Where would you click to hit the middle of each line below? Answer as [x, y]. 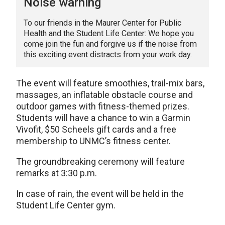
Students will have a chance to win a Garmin [103, 118]
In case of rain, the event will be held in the [100, 194]
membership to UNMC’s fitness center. [93, 141]
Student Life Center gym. [66, 205]
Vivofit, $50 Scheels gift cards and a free [96, 130]
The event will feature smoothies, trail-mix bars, [110, 83]
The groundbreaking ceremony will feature [100, 162]
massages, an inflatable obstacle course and [104, 95]
